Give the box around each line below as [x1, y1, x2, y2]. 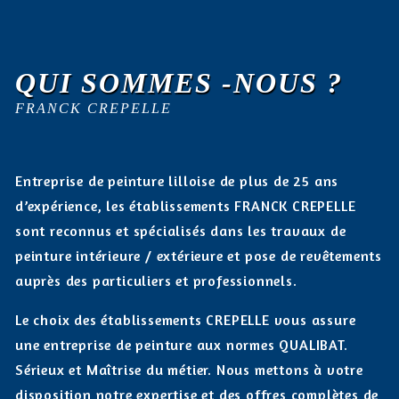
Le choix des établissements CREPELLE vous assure [15, 311, 356, 329]
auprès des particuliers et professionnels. [15, 272, 297, 289]
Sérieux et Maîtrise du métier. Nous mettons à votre [15, 361, 363, 379]
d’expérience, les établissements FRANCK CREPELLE [15, 197, 356, 215]
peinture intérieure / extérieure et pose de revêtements [15, 247, 382, 265]
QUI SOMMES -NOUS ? [15, 67, 343, 99]
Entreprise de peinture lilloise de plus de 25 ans [15, 172, 339, 190]
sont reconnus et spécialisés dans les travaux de [15, 222, 346, 240]
